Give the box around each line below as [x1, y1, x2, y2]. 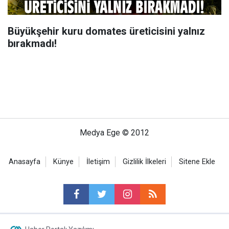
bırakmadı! [8, 37, 57, 50]
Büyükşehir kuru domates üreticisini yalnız [8, 25, 205, 37]
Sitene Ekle [179, 157, 215, 166]
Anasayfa [9, 157, 40, 166]
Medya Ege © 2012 [80, 127, 149, 138]
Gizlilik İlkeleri [123, 157, 166, 166]
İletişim [86, 157, 110, 166]
